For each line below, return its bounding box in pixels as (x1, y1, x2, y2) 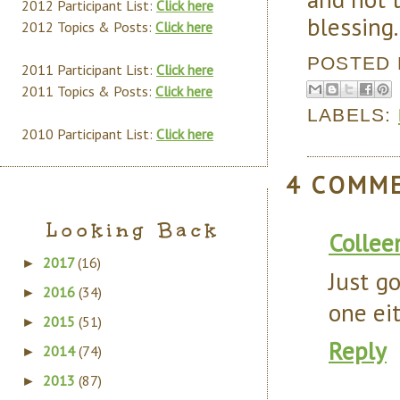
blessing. (307, 10, 398, 42)
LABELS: (307, 104, 398, 125)
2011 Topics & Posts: (21, 82, 155, 100)
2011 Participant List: (21, 61, 156, 79)
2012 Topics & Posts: (21, 18, 155, 36)
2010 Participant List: (21, 125, 156, 143)
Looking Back (46, 217, 221, 243)
